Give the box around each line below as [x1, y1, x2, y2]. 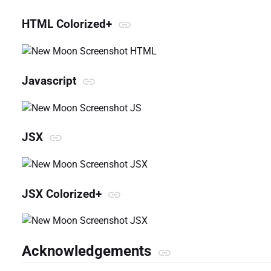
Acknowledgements [22, 243, 155, 260]
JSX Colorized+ [22, 187, 105, 201]
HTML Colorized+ [22, 18, 115, 31]
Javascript [22, 74, 79, 88]
